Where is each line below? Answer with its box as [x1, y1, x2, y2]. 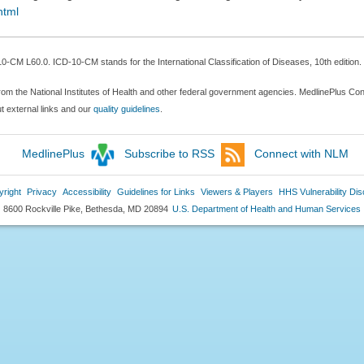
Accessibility [62, 186, 111, 197]
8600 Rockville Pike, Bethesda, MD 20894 [3, 203, 168, 214]
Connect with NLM [254, 146, 349, 160]
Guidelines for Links [116, 186, 195, 197]
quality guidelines [93, 103, 160, 114]
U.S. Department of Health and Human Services [172, 203, 361, 214]
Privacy [26, 186, 57, 197]
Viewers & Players [200, 186, 273, 197]
